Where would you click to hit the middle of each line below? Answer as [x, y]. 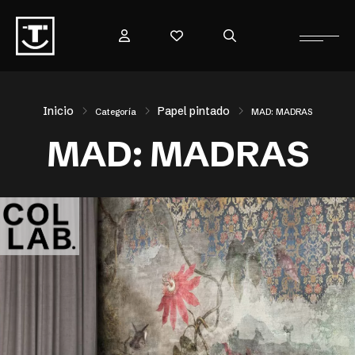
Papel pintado [194, 111]
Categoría [116, 111]
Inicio [58, 111]
